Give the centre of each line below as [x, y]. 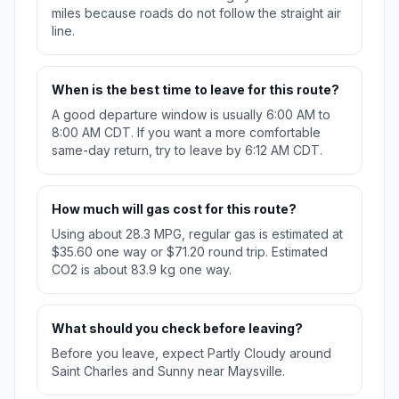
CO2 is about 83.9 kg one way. [142, 270]
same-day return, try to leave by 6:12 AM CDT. [187, 151]
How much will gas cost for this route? [174, 209]
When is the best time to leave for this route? [195, 90]
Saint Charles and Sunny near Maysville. [168, 371]
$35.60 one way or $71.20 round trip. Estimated [190, 252]
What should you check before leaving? [177, 329]
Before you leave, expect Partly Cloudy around [191, 354]
